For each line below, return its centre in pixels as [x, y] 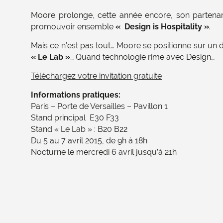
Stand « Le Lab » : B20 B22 [79, 129]
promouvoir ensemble [73, 27]
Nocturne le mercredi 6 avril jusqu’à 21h [104, 152]
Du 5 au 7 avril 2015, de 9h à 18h [89, 141]
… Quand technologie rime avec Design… [142, 57]
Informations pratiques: [76, 95]
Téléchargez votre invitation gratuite [96, 76]
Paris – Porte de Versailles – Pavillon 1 [99, 106]
